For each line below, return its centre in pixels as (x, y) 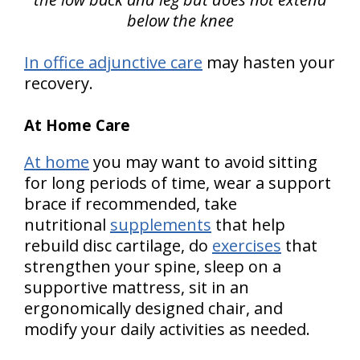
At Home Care (77, 125)
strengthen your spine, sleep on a (153, 266)
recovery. (59, 83)
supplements (161, 225)
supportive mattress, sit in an (137, 287)
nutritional (67, 225)
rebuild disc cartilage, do (118, 245)
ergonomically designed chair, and (153, 308)
